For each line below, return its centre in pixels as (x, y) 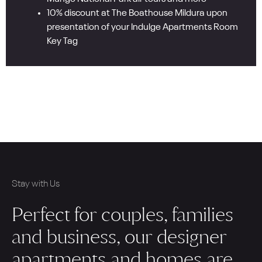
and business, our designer (119, 236)
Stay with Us (36, 185)
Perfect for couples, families (123, 214)
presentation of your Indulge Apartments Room (142, 28)
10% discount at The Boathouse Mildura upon (137, 14)
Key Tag (62, 42)
